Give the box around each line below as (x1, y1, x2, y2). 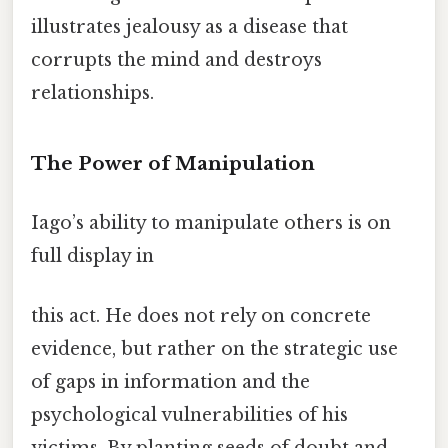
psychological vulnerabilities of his (31, 403, 348, 426)
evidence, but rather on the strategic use (31, 337, 398, 360)
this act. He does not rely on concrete (31, 304, 371, 327)
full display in (31, 245, 154, 268)
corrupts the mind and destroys (31, 49, 322, 72)
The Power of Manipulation (31, 152, 315, 176)
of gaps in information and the (31, 370, 310, 393)
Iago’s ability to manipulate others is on (31, 212, 391, 235)
